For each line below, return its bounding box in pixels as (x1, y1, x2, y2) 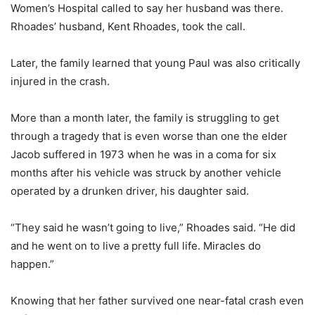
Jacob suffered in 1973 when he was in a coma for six (11, 148, 276, 161)
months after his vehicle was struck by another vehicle (11, 166, 281, 179)
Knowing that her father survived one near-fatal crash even (11, 294, 304, 307)
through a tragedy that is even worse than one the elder (11, 129, 288, 143)
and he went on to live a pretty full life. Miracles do (11, 239, 261, 252)
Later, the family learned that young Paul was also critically (11, 56, 300, 70)
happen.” (11, 257, 54, 271)
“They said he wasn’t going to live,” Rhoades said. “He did (11, 221, 295, 234)
